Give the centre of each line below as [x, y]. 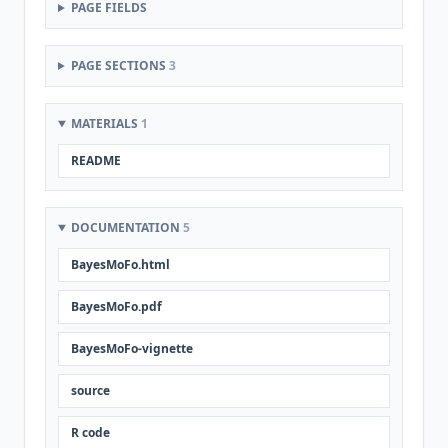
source [90, 390]
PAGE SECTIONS [119, 65]
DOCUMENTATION [126, 227]
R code [90, 432]
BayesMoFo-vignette [132, 348]
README [96, 160]
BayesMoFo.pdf [116, 306]
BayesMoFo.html [120, 264]
